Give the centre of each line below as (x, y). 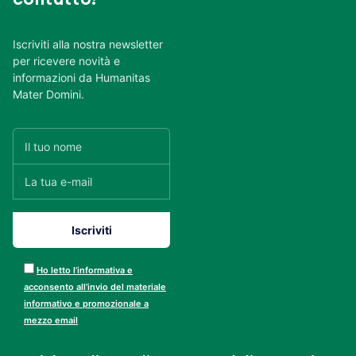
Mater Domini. (48, 95)
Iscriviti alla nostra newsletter (88, 44)
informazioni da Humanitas (81, 78)
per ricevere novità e (66, 61)
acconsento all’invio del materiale (95, 287)
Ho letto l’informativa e (85, 271)
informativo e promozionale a (86, 304)
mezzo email (51, 321)
